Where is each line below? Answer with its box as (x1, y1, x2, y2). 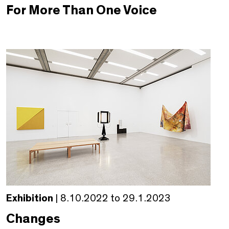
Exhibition (6, 193, 53, 203)
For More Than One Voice (6, 3, 157, 17)
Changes (6, 212, 60, 225)
